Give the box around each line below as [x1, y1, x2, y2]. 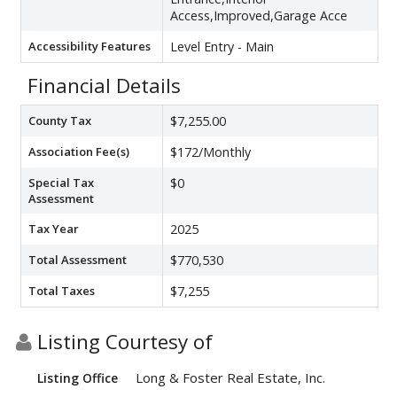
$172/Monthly [170, 143, 251, 160]
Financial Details [27, 71, 181, 99]
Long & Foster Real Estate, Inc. [136, 368, 325, 386]
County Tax [28, 112, 91, 128]
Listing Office [37, 369, 118, 386]
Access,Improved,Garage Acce [170, 6, 347, 24]
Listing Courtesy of [32, 327, 213, 355]
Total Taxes [28, 282, 95, 299]
